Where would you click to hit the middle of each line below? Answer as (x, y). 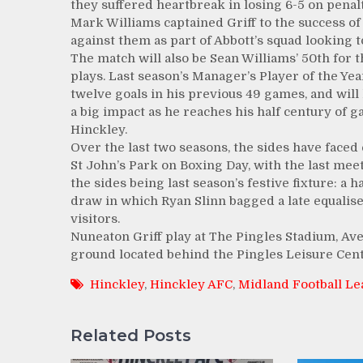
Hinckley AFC (191, 284)
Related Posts (131, 335)
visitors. (95, 219)
